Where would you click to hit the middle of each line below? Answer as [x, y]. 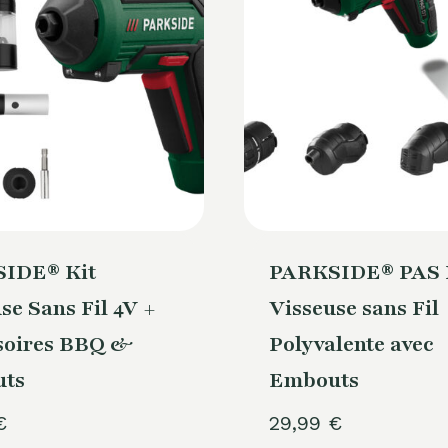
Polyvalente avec [351, 345]
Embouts [313, 381]
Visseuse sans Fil [353, 309]
